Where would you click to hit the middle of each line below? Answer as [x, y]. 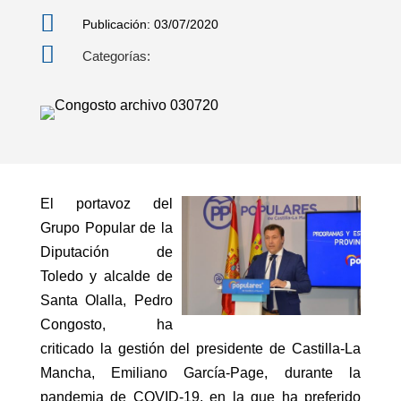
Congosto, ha [107, 324]
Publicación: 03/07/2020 [150, 24]
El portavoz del [107, 204]
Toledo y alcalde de [107, 276]
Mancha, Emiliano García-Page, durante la [200, 373]
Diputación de [107, 252]
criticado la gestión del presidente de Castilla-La [200, 349]
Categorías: [116, 56]
